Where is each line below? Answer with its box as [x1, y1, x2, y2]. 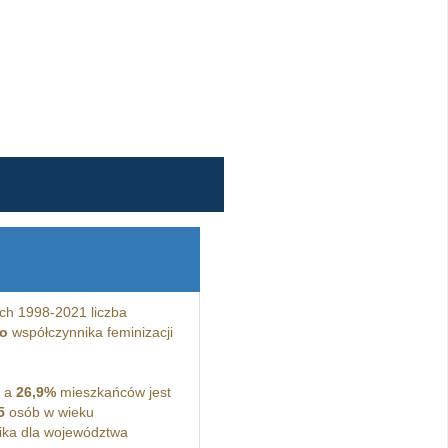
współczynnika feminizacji [7, 324, 173, 340]
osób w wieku [4, 404, 94, 420]
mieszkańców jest [55, 384, 171, 400]
